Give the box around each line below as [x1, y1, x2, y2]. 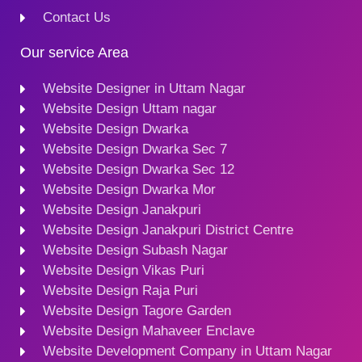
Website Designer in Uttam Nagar [42, 81, 246, 97]
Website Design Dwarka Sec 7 [42, 141, 227, 158]
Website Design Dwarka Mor [42, 182, 216, 198]
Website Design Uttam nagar [42, 101, 217, 117]
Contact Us [42, 10, 111, 26]
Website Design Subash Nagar [42, 242, 228, 259]
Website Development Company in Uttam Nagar [42, 343, 332, 360]
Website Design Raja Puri [42, 283, 198, 299]
